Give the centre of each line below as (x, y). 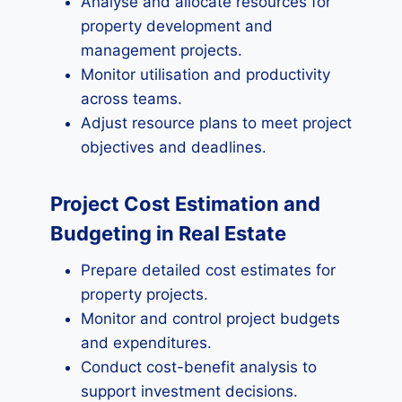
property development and (177, 26)
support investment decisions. (189, 391)
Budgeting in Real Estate (168, 233)
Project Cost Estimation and (185, 204)
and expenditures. (146, 343)
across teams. (131, 99)
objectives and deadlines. (174, 147)
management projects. (162, 50)
